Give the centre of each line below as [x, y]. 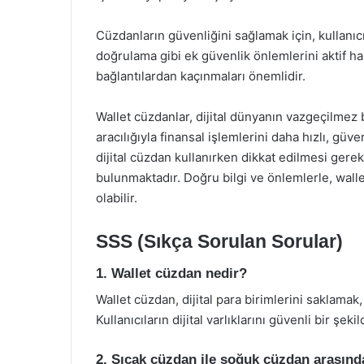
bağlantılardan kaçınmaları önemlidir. [201, 76]
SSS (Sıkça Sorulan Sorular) [219, 241]
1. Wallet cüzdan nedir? [171, 273]
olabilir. [117, 198]
